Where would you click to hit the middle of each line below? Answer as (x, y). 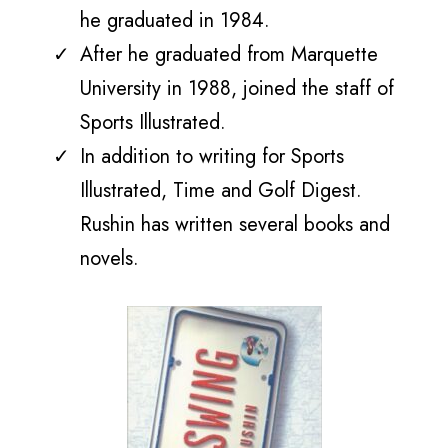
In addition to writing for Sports (212, 156)
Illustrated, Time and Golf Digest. (221, 190)
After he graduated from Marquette (229, 54)
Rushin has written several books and (235, 224)
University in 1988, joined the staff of (237, 88)
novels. (109, 258)
